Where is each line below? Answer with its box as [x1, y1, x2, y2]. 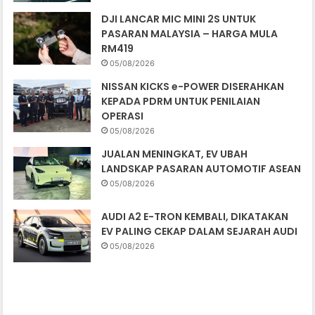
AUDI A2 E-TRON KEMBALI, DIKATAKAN [101, 210, 289, 224]
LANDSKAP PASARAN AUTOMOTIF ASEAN [101, 162, 302, 176]
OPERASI [101, 109, 144, 124]
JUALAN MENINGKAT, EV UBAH [101, 147, 248, 162]
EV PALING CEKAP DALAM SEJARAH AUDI [101, 224, 298, 239]
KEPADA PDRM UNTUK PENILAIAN [101, 94, 261, 109]
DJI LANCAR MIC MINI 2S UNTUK [101, 12, 257, 27]
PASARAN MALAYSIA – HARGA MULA [101, 27, 278, 41]
